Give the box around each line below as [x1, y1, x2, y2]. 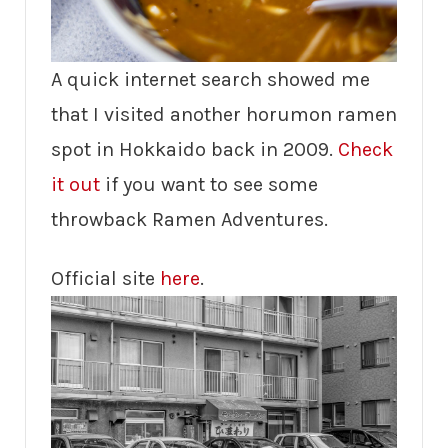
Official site [51, 266, 160, 290]
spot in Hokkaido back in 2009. [51, 137, 338, 161]
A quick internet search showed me [51, 67, 370, 91]
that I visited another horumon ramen [51, 102, 397, 126]
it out [51, 172, 100, 196]
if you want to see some [100, 172, 318, 196]
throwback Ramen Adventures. [51, 207, 328, 231]
